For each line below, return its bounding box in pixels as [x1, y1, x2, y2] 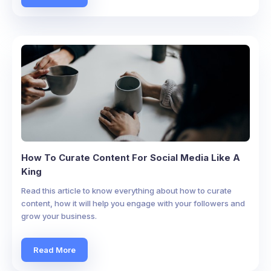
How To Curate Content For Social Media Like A [21, 152, 240, 163]
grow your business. [21, 211, 97, 221]
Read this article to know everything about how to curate [21, 186, 232, 195]
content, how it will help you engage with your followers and [21, 198, 245, 208]
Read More [33, 244, 76, 255]
